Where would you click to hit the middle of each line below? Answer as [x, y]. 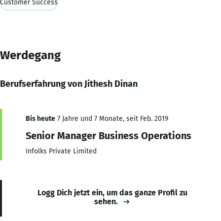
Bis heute [40, 118]
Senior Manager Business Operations [109, 135]
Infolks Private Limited [61, 151]
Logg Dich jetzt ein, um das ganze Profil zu [112, 192]
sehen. [106, 201]
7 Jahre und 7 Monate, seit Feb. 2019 [112, 118]
